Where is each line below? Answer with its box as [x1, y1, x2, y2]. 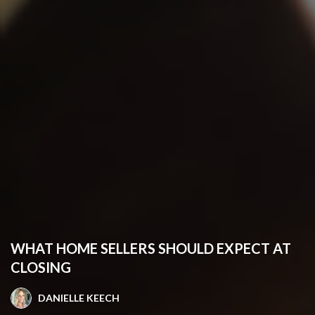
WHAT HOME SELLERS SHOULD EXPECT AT [11, 239, 291, 257]
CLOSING [11, 258, 71, 276]
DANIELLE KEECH [38, 291, 120, 304]
